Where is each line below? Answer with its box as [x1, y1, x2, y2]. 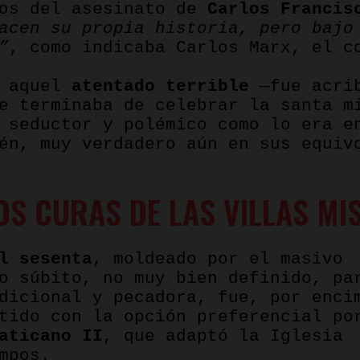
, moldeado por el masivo [92, 249, 343, 268]
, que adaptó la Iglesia [103, 326, 343, 346]
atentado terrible [72, 76, 249, 96]
